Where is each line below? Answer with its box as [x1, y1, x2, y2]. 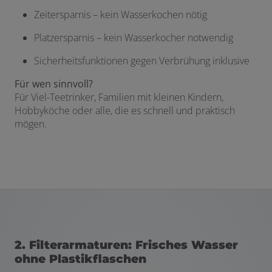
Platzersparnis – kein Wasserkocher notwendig [34, 31, 233, 45]
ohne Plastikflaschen [15, 252, 146, 267]
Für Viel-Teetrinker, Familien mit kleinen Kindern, [15, 90, 223, 104]
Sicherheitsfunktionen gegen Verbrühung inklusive [34, 54, 250, 68]
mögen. [15, 117, 47, 131]
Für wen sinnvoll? [15, 77, 93, 91]
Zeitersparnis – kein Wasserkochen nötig [34, 8, 207, 22]
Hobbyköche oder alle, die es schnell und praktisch [15, 104, 235, 118]
